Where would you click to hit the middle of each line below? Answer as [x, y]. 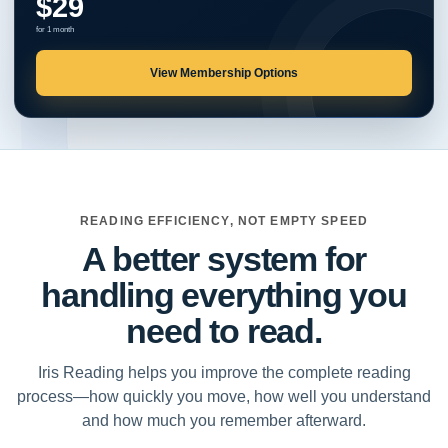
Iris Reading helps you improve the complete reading [224, 373]
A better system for [224, 259]
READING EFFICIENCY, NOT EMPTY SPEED [224, 221]
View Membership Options [224, 73]
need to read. [224, 331]
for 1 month [55, 30]
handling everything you [224, 295]
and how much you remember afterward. [224, 421]
